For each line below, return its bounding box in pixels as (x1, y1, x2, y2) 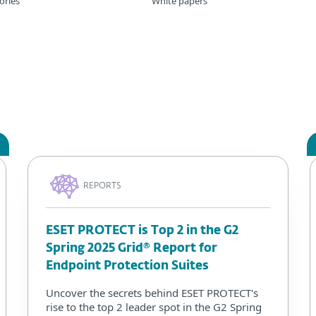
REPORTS (83, 182, 121, 190)
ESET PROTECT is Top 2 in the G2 (46, 224, 238, 237)
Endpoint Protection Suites (46, 260, 209, 272)
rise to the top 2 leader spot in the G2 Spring (46, 299, 262, 314)
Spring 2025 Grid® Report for (46, 242, 217, 255)
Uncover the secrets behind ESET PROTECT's (46, 285, 258, 300)
